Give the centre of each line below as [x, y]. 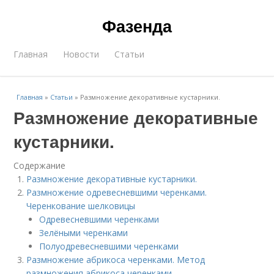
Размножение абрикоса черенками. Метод [116, 260]
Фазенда [137, 26]
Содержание [40, 165]
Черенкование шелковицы [81, 206]
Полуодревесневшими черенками [109, 246]
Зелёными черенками [84, 233]
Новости [81, 54]
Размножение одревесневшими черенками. [117, 192]
